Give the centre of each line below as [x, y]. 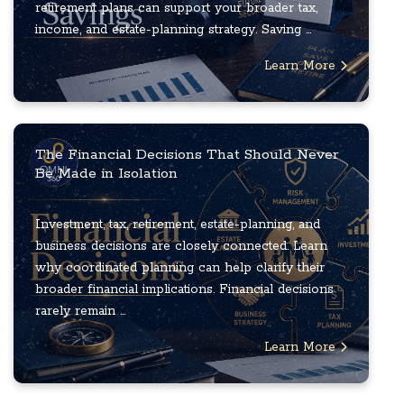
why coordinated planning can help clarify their [180, 268]
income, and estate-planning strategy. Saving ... [173, 30]
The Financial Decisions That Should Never [187, 155]
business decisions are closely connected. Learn [181, 247]
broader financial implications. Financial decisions [184, 290]
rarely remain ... [80, 312]
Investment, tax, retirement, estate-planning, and [178, 225]
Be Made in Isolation [106, 174]
